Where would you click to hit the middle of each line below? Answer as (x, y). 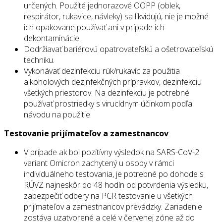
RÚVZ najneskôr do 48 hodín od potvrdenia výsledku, (116, 185)
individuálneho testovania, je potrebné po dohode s (114, 174)
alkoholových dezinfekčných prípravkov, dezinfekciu (113, 82)
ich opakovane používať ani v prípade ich (94, 28)
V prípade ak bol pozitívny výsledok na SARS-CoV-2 (111, 152)
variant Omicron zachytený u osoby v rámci (99, 163)
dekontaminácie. (52, 38)
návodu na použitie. (58, 115)
